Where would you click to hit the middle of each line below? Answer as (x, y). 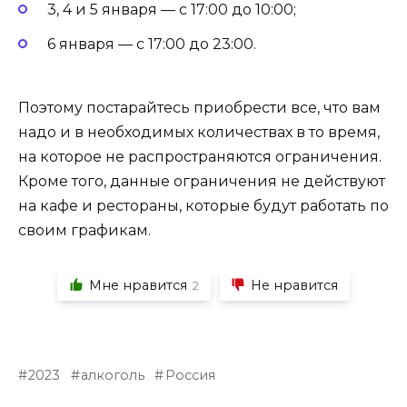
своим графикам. (84, 230)
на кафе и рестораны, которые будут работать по (203, 205)
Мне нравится (138, 285)
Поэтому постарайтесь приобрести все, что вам (199, 107)
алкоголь (113, 375)
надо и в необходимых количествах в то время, (199, 132)
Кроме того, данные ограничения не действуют (202, 181)
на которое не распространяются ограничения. (200, 156)
